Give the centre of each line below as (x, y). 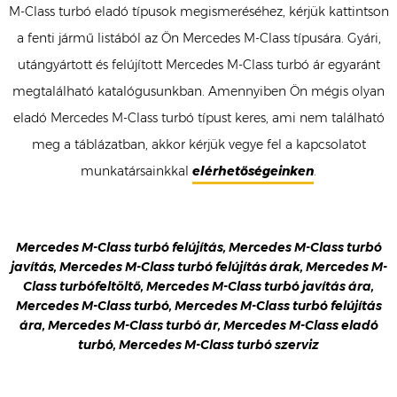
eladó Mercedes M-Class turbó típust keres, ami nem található (198, 118)
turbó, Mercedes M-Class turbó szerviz (198, 345)
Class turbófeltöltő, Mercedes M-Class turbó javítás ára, (198, 286)
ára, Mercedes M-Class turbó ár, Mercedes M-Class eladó (198, 325)
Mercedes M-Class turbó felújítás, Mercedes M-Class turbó (198, 247)
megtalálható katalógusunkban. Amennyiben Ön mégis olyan (198, 91)
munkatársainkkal (136, 171)
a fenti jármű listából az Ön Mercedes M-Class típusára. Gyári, (198, 38)
